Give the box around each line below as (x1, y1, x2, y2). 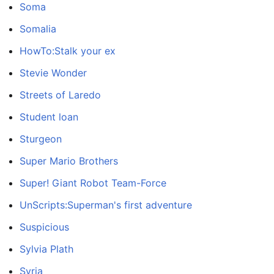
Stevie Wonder (20, 66, 87, 79)
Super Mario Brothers (20, 154, 118, 167)
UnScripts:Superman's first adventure (20, 198, 192, 211)
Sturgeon (20, 132, 62, 145)
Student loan (20, 110, 78, 123)
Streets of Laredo (20, 88, 101, 101)
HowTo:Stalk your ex (20, 44, 116, 57)
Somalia (20, 22, 56, 35)
